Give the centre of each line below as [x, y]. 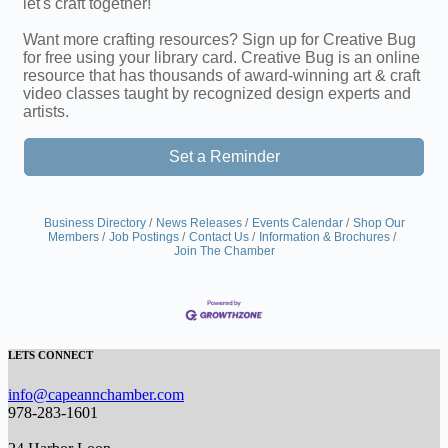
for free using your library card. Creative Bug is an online [221, 57]
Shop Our [378, 223]
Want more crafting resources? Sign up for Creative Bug [219, 39]
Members [73, 237]
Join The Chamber [224, 251]
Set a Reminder [224, 156]
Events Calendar [297, 223]
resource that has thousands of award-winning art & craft [221, 75]
